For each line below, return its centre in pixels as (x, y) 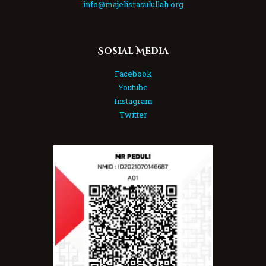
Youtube (133, 87)
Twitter (133, 114)
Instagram (133, 101)
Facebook (133, 73)
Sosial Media (133, 51)
